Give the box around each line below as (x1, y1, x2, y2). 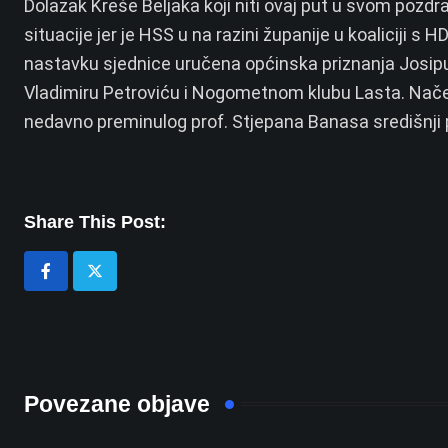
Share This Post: (24, 212, 166, 232)
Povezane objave (24, 391, 210, 417)
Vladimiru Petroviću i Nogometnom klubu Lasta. (24, 82, 409, 103)
